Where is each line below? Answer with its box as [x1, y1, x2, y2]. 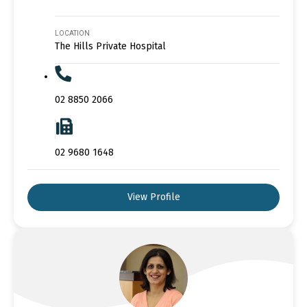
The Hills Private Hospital [55, 40, 166, 52]
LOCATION [55, 29, 90, 37]
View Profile [127, 191, 180, 203]
